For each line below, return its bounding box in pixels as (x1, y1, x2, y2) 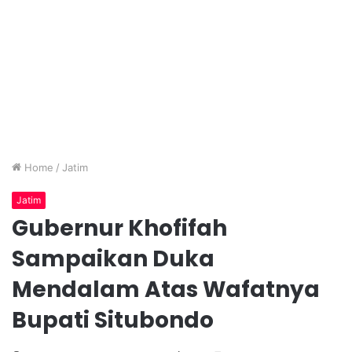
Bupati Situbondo (12, 305, 214, 335)
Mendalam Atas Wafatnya (12, 274, 320, 305)
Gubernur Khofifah (12, 213, 227, 244)
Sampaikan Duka (12, 244, 214, 274)
